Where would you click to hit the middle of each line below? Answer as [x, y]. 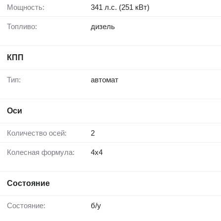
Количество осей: [39, 133]
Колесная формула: [43, 152]
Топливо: [24, 26]
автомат [105, 79]
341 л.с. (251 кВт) [120, 7]
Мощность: [29, 7]
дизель [103, 26]
